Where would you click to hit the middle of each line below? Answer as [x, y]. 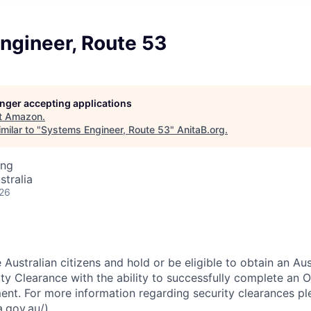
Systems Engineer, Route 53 [106, 129]
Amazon [24, 116]
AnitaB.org [201, 129]
